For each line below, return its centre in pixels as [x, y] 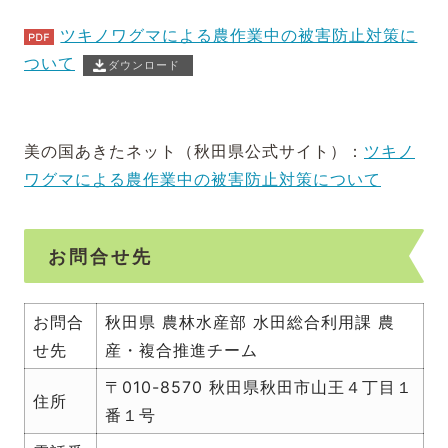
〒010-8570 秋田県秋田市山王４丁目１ [259, 387]
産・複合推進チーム [181, 350]
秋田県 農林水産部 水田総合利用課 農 [250, 322]
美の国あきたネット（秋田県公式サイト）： [194, 151]
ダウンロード [144, 65]
